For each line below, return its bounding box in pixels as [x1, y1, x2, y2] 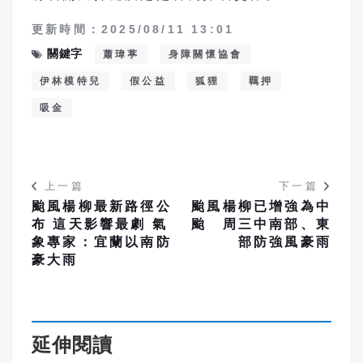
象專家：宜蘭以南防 [32, 234, 172, 249]
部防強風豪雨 [237, 234, 331, 249]
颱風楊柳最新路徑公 [32, 199, 172, 213]
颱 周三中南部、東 [191, 216, 331, 231]
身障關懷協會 [168, 48, 243, 60]
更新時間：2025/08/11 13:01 [32, 22, 235, 36]
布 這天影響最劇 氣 [32, 216, 168, 231]
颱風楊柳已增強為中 [191, 199, 331, 213]
